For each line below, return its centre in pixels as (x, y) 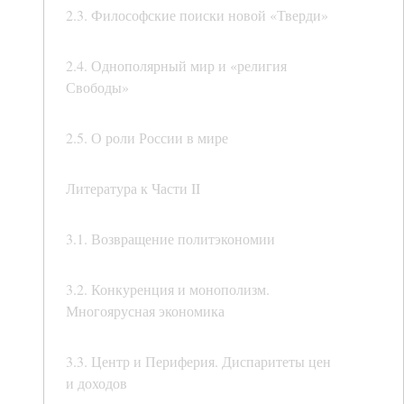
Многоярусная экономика (145, 311)
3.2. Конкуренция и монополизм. (168, 289)
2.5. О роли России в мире (147, 138)
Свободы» (97, 87)
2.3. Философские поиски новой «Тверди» (197, 15)
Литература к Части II (133, 188)
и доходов (96, 383)
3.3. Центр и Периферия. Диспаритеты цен (198, 362)
